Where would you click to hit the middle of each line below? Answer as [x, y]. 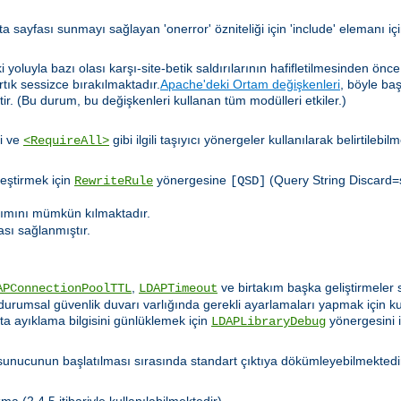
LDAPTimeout [178, 289]
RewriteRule [114, 181]
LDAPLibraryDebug [269, 322]
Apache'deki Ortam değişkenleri [250, 85]
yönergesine [192, 180]
